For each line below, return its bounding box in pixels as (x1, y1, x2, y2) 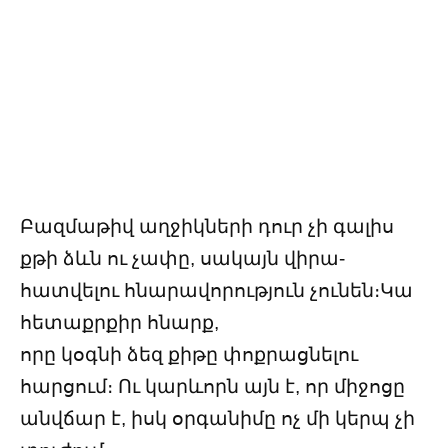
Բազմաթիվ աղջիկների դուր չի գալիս (20, 215, 394, 237)
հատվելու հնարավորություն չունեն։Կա (20, 279, 413, 301)
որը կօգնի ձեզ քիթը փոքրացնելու (20, 343, 358, 365)
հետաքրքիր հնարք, (20, 311, 219, 333)
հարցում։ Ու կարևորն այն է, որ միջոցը (20, 375, 405, 397)
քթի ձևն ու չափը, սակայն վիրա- (20, 247, 345, 269)
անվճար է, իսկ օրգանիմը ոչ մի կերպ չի (20, 407, 415, 429)
